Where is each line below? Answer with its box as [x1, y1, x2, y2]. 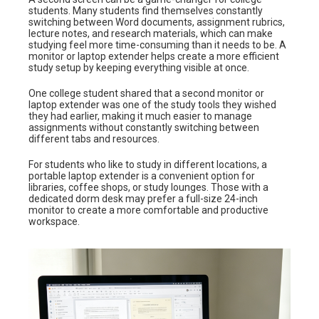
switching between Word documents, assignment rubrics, [28, 16, 285, 28]
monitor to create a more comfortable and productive [28, 204, 268, 216]
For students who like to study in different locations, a [28, 159, 267, 171]
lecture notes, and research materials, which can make [28, 28, 273, 40]
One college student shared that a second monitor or [28, 88, 264, 100]
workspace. [28, 216, 80, 228]
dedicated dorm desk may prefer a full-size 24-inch [28, 193, 258, 205]
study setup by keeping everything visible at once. [28, 62, 249, 74]
